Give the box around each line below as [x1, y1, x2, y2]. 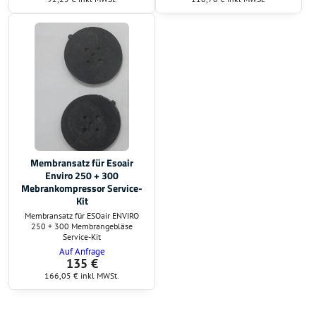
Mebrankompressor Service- [21, 181, 142, 195]
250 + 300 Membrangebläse [31, 220, 133, 231]
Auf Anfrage [59, 245, 105, 257]
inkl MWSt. [80, 270, 119, 281]
